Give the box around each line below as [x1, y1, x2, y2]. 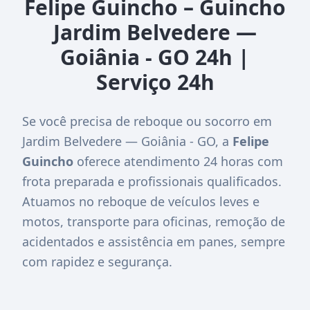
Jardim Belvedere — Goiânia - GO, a [22, 132, 232, 149]
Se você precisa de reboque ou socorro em [22, 112, 272, 129]
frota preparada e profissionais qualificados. [22, 172, 282, 190]
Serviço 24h [95, 67, 215, 96]
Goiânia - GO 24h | [60, 42, 250, 71]
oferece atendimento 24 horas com [73, 152, 283, 170]
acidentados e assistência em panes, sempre [22, 232, 285, 250]
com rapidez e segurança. [22, 253, 172, 270]
